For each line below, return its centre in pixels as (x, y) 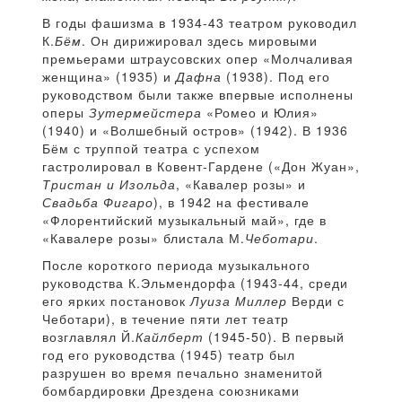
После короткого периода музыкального (176, 265)
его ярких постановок (116, 301)
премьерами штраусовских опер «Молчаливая (198, 59)
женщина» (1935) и (109, 77)
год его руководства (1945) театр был (169, 355)
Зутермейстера (145, 113)
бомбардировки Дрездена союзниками (171, 391)
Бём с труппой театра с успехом (151, 149)
